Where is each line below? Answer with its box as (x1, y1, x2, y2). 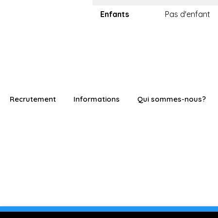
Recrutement (10, 94, 56, 104)
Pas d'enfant (165, 9, 210, 19)
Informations (73, 94, 120, 104)
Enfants (100, 9, 129, 19)
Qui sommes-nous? (137, 94, 206, 104)
